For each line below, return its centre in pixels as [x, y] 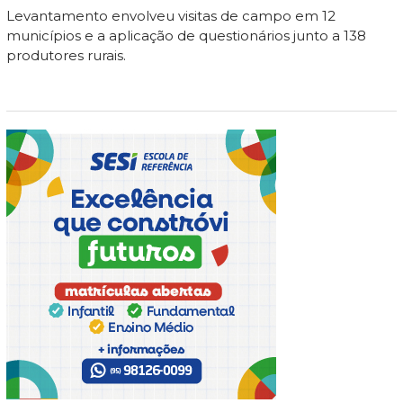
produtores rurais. [66, 56]
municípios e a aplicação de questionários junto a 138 [186, 36]
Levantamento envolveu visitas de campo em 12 [170, 16]
